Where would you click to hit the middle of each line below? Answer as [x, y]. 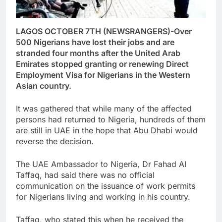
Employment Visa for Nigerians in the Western [103, 75]
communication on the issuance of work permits [106, 186]
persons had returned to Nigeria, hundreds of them [111, 120]
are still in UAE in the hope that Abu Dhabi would [107, 131]
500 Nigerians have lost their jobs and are [95, 42]
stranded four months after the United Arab [98, 53]
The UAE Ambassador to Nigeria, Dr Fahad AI [101, 164]
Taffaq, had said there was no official [85, 175]
